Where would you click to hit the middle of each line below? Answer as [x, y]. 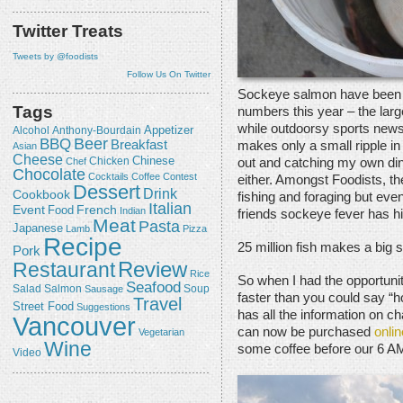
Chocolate [49, 175]
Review [152, 270]
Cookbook [41, 195]
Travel [157, 304]
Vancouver [74, 327]
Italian [170, 209]
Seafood [153, 288]
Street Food [43, 307]
